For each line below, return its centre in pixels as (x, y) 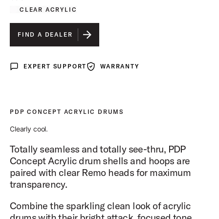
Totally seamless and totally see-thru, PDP (98, 149)
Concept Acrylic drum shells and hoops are (100, 161)
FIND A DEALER (45, 34)
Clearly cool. (29, 129)
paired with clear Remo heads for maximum (100, 172)
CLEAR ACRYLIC (48, 9)
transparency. (39, 184)
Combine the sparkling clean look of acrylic (100, 206)
